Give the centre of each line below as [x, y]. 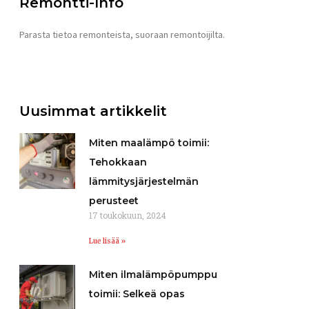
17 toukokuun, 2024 [128, 215]
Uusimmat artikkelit [93, 111]
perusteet [114, 200]
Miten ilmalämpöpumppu [153, 274]
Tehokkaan [118, 162]
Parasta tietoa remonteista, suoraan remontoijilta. [122, 34]
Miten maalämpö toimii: [149, 142]
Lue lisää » [108, 241]
